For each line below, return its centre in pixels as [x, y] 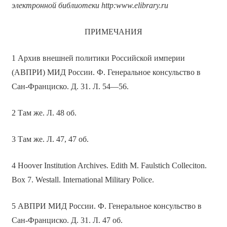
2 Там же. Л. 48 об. [44, 113]
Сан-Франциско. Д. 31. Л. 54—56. [70, 87]
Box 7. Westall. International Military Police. [83, 180]
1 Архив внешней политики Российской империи [98, 58]
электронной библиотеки [56, 6]
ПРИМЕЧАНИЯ [113, 32]
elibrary [146, 6]
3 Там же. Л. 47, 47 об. [50, 139]
